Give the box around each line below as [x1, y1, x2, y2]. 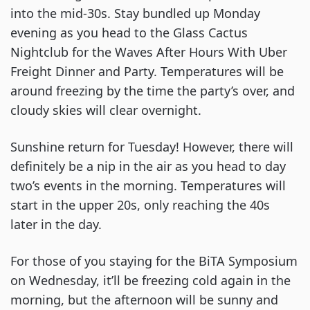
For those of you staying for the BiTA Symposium [10, 253, 298, 269]
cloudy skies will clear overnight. [10, 102, 201, 118]
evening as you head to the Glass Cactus [10, 24, 248, 41]
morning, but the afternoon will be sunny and [10, 291, 278, 308]
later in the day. [10, 216, 102, 232]
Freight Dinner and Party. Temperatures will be [10, 63, 284, 80]
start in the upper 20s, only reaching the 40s [10, 197, 270, 213]
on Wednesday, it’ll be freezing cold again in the [10, 272, 291, 289]
